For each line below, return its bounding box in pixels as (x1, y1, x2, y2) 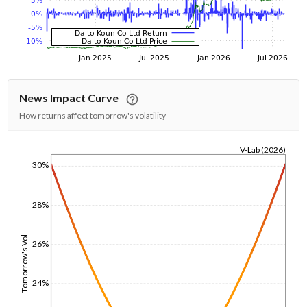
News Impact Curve (19, 91, 119, 104)
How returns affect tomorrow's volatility (19, 110, 167, 121)
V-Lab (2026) (239, 145, 286, 155)
